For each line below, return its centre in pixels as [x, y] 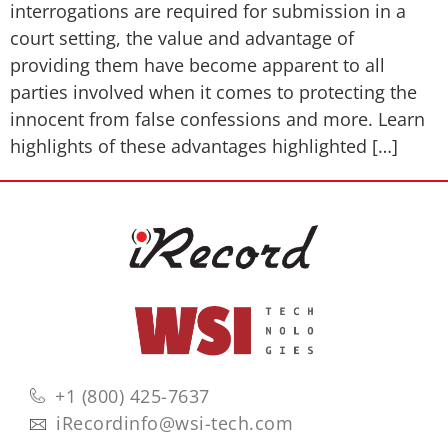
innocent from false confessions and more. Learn [217, 118]
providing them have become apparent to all [197, 64]
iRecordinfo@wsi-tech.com [174, 423]
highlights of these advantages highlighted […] [204, 145]
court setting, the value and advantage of [182, 37]
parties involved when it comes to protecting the [213, 91]
